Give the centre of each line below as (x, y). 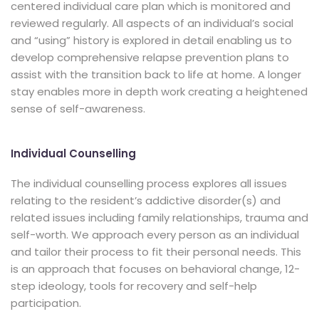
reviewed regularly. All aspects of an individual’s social (152, 23)
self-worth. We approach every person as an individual (155, 235)
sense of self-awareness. (78, 109)
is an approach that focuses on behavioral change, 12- (155, 269)
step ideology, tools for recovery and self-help (134, 286)
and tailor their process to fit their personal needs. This (156, 252)
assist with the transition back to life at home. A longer (156, 74)
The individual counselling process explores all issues (149, 183)
